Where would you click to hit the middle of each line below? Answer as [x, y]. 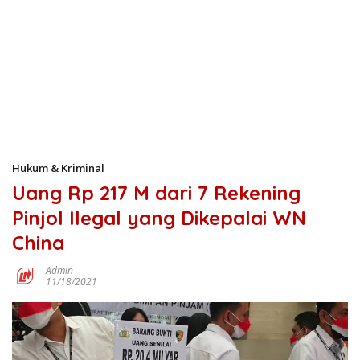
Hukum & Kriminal [58, 168]
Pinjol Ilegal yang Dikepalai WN [159, 218]
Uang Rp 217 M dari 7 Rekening [156, 193]
